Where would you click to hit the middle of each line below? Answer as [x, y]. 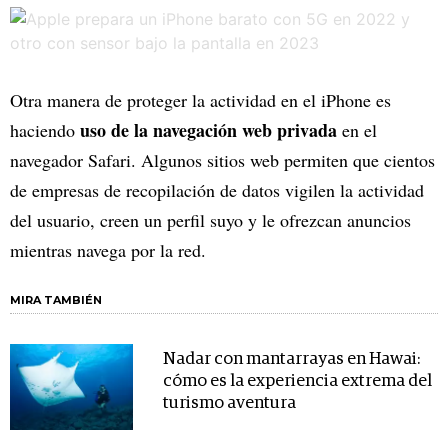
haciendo [45, 129]
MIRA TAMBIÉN [56, 299]
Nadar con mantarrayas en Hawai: [291, 359]
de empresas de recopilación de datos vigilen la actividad [217, 189]
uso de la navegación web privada [208, 129]
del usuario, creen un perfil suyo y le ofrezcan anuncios [210, 219]
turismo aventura [229, 403]
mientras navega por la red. [111, 249]
